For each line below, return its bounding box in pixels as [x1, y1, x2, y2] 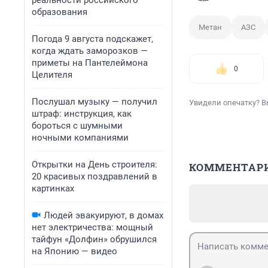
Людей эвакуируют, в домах [44, 210, 163, 221]
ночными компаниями [32, 132, 129, 143]
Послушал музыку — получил [32, 96, 157, 107]
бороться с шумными [32, 120, 123, 131]
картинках [32, 183, 74, 194]
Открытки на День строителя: [32, 159, 157, 170]
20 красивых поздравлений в [32, 171, 157, 182]
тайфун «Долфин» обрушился [32, 234, 157, 245]
